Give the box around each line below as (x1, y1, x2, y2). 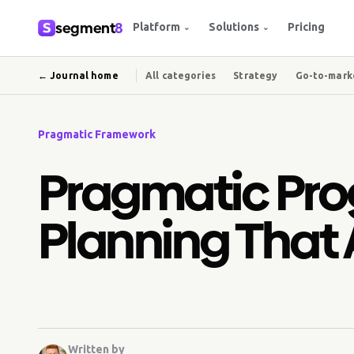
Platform (133, 21, 181, 33)
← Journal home (38, 70, 119, 81)
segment (55, 18, 115, 38)
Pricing (288, 21, 326, 33)
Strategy (233, 70, 278, 81)
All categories (145, 70, 216, 81)
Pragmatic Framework (38, 128, 156, 141)
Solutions (209, 21, 260, 33)
